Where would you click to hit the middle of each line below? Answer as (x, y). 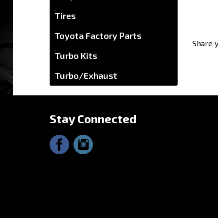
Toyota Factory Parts (98, 35)
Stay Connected (93, 118)
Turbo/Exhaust (86, 75)
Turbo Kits (76, 55)
